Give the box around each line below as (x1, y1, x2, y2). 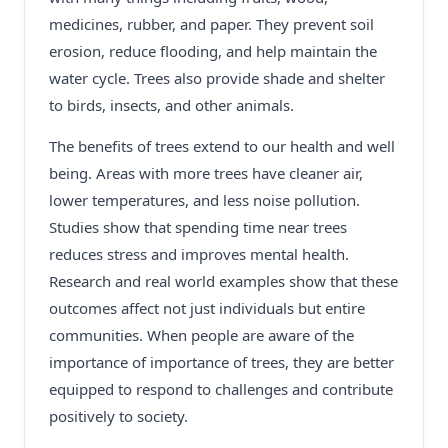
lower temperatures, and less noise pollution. (49, 190, 360, 210)
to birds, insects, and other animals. (49, 95, 294, 115)
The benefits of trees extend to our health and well (49, 136, 395, 156)
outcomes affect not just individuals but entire (49, 298, 365, 318)
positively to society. (49, 406, 188, 426)
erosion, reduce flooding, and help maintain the (49, 41, 377, 61)
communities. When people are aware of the (49, 325, 354, 345)
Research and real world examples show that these (49, 271, 398, 291)
